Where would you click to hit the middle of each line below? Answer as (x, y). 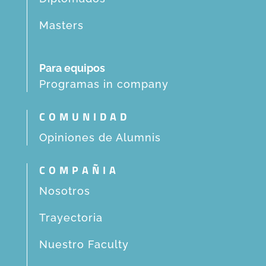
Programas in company (104, 84)
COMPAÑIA (79, 170)
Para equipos (72, 68)
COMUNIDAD (84, 116)
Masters (61, 25)
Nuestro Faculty (84, 244)
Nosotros (64, 191)
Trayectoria (71, 217)
